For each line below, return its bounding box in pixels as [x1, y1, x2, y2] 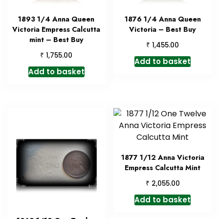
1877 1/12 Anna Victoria [121, 152, 204, 162]
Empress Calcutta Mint [125, 162, 201, 173]
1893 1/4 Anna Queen [18, 14, 95, 24]
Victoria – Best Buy [129, 24, 197, 35]
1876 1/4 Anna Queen [124, 14, 201, 24]
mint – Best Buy [29, 35, 84, 45]
